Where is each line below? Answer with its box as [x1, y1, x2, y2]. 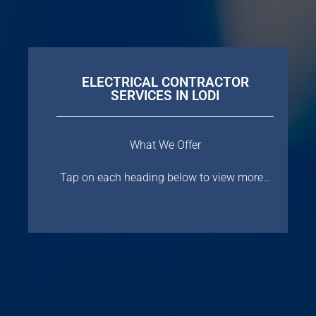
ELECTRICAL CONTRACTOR [81, 73, 249, 90]
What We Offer [129, 138, 201, 152]
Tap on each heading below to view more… [60, 170, 270, 184]
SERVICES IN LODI [111, 87, 219, 104]
